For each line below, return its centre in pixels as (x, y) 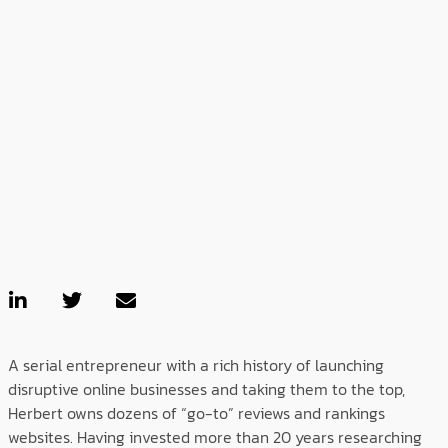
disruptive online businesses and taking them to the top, (206, 389)
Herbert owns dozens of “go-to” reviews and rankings (196, 413)
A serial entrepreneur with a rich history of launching (196, 365)
